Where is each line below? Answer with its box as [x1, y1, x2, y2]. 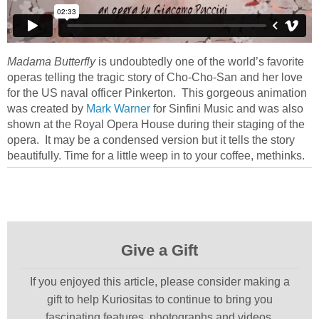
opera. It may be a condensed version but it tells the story [7, 133, 295, 146]
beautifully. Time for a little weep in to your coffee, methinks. [7, 149, 305, 162]
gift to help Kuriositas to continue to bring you [46, 293, 273, 305]
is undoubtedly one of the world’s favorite [95, 55, 304, 68]
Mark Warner [86, 102, 150, 115]
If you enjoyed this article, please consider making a [29, 275, 290, 288]
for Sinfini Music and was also [150, 102, 303, 115]
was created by [7, 102, 86, 115]
